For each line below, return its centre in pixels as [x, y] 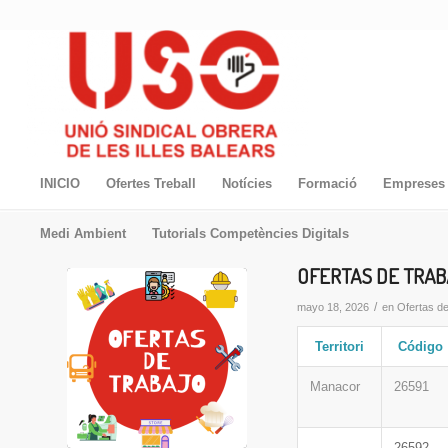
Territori [339, 346]
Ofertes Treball [150, 183]
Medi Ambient [82, 233]
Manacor [335, 386]
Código [420, 346]
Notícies [246, 183]
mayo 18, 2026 [333, 307]
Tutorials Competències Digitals [250, 233]
